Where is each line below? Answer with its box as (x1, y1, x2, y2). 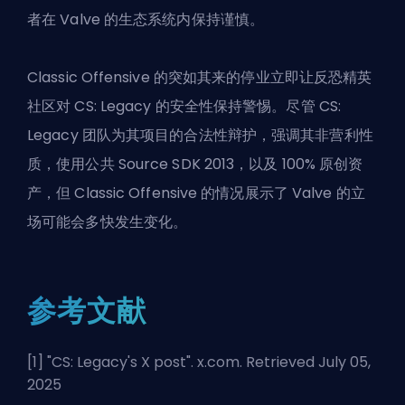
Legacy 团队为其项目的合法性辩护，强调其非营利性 (27, 124, 373, 146)
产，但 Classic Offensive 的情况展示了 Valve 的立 (27, 182, 365, 203)
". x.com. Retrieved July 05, (186, 351, 371, 372)
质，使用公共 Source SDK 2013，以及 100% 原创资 (27, 153, 363, 174)
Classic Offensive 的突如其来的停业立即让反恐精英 (27, 66, 372, 88)
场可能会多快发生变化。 (27, 211, 192, 232)
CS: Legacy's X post (52, 351, 186, 372)
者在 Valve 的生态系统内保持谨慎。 (27, 8, 264, 30)
